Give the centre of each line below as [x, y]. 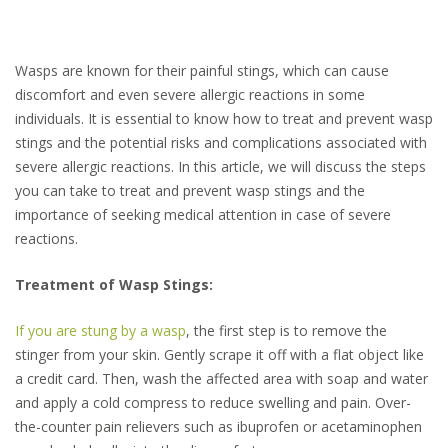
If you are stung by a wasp [100, 331]
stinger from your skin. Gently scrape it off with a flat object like [219, 355]
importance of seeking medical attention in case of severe [203, 215]
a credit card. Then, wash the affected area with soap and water [221, 379]
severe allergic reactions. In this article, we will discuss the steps [220, 167]
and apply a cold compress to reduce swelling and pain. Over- [213, 403]
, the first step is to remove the [286, 331]
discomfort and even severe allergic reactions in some [190, 95]
